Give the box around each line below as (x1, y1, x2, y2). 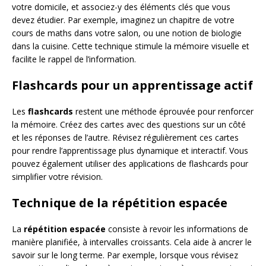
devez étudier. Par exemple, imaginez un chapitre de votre (12, 14, 235, 26)
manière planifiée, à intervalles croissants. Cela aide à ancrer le (12, 236, 252, 248)
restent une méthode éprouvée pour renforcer (73, 106, 254, 117)
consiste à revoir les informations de (106, 223, 248, 235)
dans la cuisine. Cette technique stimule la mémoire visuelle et (12, 40, 249, 52)
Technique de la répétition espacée (12, 195, 227, 211)
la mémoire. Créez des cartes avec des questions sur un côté (12, 119, 246, 130)
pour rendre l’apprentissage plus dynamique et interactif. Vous (12, 145, 248, 156)
